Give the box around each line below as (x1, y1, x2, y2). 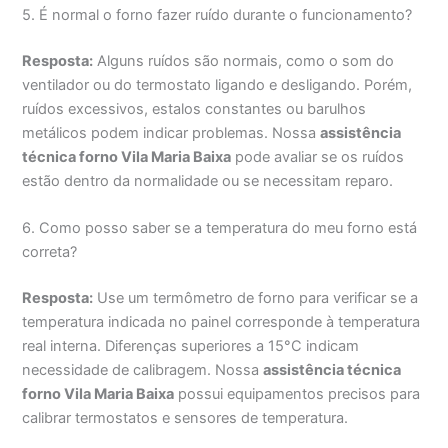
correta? (22, 243, 78, 262)
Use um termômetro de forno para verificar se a (93, 289, 419, 308)
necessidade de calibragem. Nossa (22, 361, 264, 380)
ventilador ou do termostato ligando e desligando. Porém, (22, 76, 413, 95)
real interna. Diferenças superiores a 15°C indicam (22, 337, 360, 356)
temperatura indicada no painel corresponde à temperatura (22, 313, 421, 332)
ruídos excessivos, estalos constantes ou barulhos (22, 100, 367, 119)
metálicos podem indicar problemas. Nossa (22, 124, 321, 143)
